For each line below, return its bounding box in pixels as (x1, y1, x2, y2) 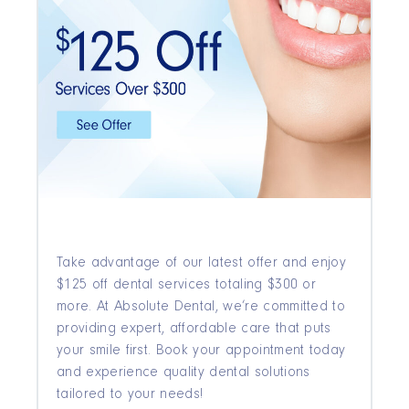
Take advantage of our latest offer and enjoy (57, 257, 347, 272)
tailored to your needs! (57, 388, 204, 404)
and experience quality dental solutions (57, 366, 310, 382)
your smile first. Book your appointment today (57, 344, 346, 360)
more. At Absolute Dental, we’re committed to (57, 300, 346, 316)
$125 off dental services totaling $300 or (57, 278, 317, 294)
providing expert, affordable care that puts (57, 322, 331, 338)
